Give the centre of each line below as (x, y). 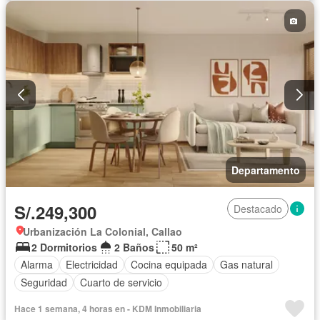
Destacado (258, 208)
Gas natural (246, 265)
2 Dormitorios (64, 247)
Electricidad (92, 265)
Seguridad (44, 282)
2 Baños (134, 247)
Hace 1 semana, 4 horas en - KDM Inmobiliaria (108, 308)
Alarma (37, 265)
